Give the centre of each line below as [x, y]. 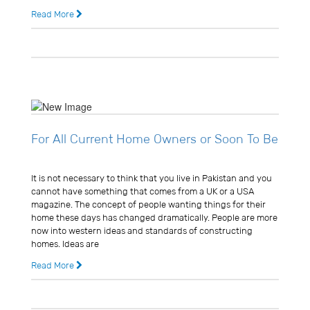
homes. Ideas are [65, 244]
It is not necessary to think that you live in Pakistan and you [152, 179]
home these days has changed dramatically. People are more [154, 218]
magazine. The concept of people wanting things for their [148, 205]
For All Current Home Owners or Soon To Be [155, 139]
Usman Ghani [61, 159]
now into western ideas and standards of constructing [142, 231]
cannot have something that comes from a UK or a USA [143, 192]
